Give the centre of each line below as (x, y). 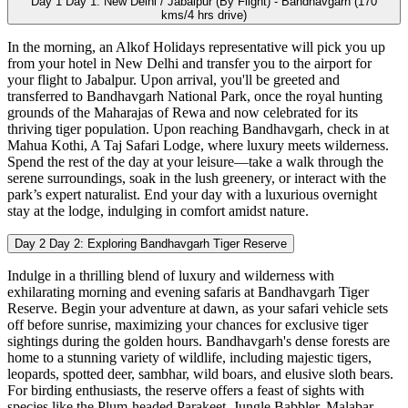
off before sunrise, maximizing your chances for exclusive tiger (188, 325)
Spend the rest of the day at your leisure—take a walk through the (195, 162)
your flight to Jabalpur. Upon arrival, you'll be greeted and (173, 80)
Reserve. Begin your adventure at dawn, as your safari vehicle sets (198, 309)
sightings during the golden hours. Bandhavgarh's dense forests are (199, 342)
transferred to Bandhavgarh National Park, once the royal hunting (195, 97)
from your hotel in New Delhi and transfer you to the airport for (189, 64)
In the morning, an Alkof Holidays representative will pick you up (196, 47)
